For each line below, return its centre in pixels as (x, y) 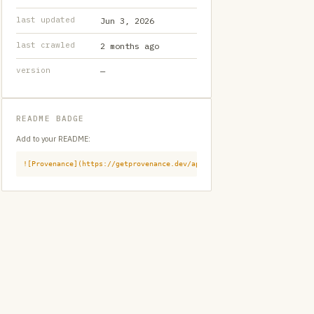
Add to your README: (53, 139)
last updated (46, 20)
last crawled (46, 45)
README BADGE (50, 118)
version (33, 70)
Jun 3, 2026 (127, 21)
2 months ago (130, 46)
